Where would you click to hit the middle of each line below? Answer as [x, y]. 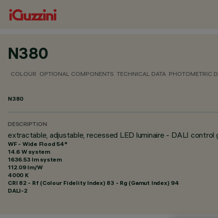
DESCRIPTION [27, 125]
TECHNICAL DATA [141, 74]
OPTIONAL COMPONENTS [77, 74]
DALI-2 [18, 191]
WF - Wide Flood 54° [38, 144]
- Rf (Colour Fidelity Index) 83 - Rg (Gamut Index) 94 [103, 183]
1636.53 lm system [35, 159]
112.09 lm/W [25, 167]
